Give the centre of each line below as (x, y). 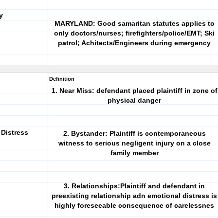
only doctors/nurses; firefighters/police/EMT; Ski (134, 33)
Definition (62, 79)
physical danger (134, 100)
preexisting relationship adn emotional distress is (134, 196)
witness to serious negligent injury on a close (134, 143)
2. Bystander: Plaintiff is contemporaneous (134, 133)
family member (134, 153)
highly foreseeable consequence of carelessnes (134, 205)
